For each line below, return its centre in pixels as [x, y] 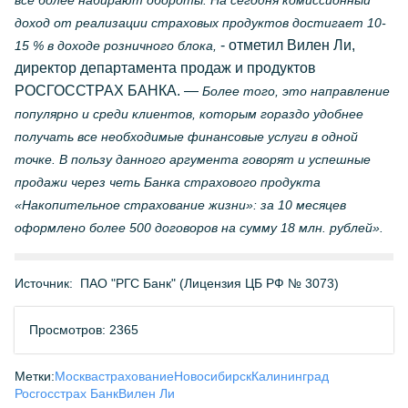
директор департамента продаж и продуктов [165, 68]
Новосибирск [213, 376]
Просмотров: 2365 [84, 330]
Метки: [35, 376]
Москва [76, 376]
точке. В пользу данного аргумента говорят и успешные [193, 159]
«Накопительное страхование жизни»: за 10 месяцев [180, 205]
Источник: [44, 283]
